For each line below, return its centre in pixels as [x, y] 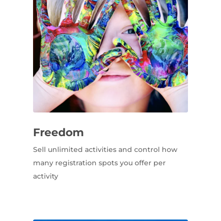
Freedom [58, 132]
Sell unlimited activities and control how [105, 149]
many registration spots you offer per [99, 163]
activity [45, 176]
